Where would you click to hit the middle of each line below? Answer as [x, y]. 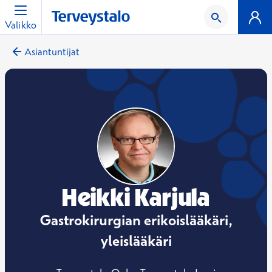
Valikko [21, 25]
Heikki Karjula [136, 197]
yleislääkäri [136, 240]
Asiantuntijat [52, 52]
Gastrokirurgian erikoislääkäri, [136, 220]
